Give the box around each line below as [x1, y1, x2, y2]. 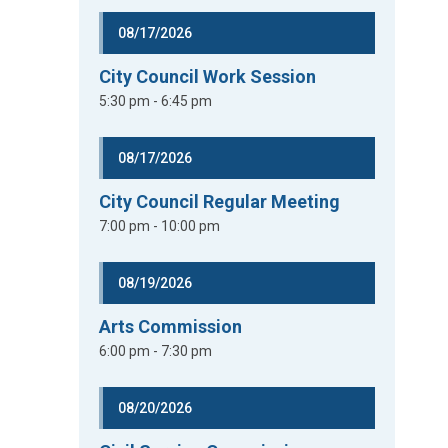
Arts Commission [99, 316, 243, 337]
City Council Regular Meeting [99, 191, 341, 212]
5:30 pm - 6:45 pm [99, 93, 213, 109]
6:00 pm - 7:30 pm [99, 343, 213, 359]
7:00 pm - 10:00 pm [99, 218, 221, 234]
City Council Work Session [99, 66, 317, 87]
